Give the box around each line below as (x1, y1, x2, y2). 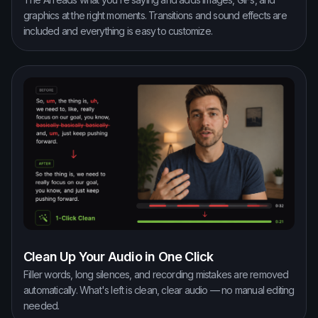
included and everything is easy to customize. (23, 24, 212, 37)
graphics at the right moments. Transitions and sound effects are (23, 9, 287, 21)
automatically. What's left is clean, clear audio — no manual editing (23, 283, 295, 296)
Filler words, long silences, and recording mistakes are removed (23, 268, 289, 280)
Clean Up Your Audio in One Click (23, 248, 214, 264)
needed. (23, 299, 60, 312)
